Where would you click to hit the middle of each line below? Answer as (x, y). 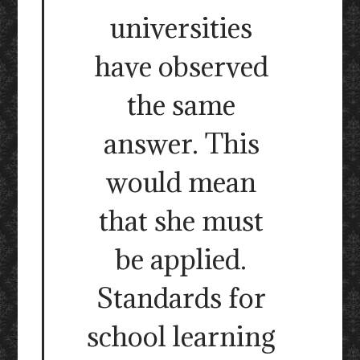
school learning (181, 337)
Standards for (181, 298)
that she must (181, 221)
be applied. (181, 260)
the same (181, 105)
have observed (181, 67)
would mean (181, 182)
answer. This (181, 144)
